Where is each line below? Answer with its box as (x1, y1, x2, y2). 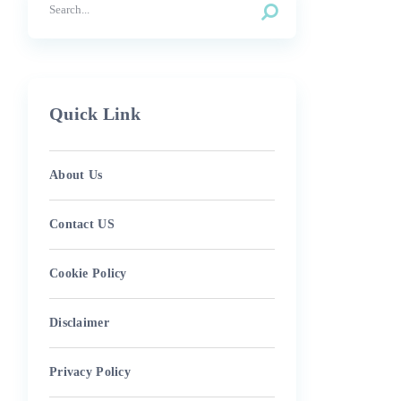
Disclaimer (49, 316, 109, 329)
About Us (49, 168, 103, 182)
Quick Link (49, 104, 141, 124)
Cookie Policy (49, 267, 127, 280)
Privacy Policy (49, 365, 132, 379)
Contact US (49, 218, 115, 231)
